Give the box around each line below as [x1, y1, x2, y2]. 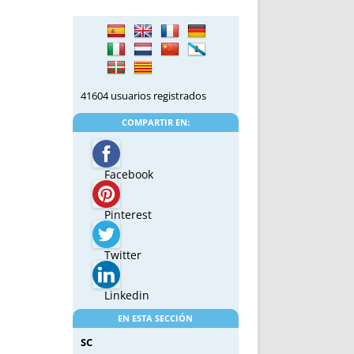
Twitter [104, 247, 141, 263]
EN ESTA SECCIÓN [118, 312, 194, 325]
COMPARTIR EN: [121, 116, 190, 129]
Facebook [104, 167, 153, 183]
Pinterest [104, 207, 152, 223]
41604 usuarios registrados [80, 88, 206, 104]
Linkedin [104, 288, 149, 303]
